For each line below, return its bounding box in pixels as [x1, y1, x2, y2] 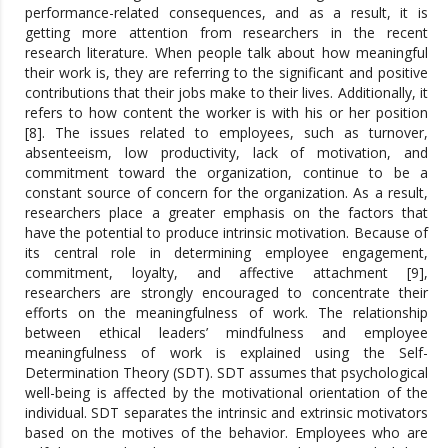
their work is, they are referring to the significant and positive [25, 62, 428, 82]
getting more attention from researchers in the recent [25, 22, 428, 42]
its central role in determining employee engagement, [25, 242, 428, 262]
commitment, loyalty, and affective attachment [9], [25, 262, 428, 282]
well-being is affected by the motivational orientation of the [25, 382, 428, 402]
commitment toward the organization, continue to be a [25, 162, 428, 182]
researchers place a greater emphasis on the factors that [25, 202, 428, 222]
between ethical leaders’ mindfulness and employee [25, 322, 428, 342]
